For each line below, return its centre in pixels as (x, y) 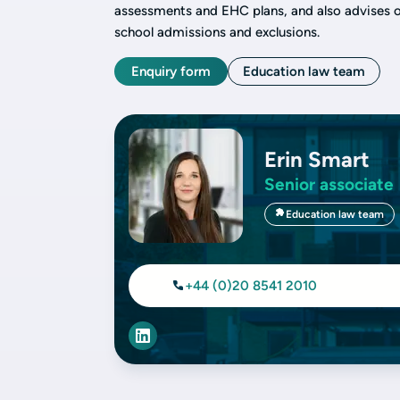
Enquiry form (171, 71)
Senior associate (329, 184)
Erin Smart (317, 159)
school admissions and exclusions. (217, 32)
